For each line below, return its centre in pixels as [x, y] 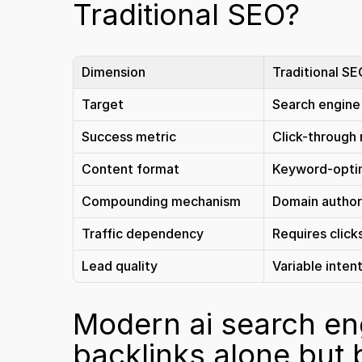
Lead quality [120, 266]
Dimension [114, 72]
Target [103, 104]
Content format [130, 169]
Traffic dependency [143, 234]
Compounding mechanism [161, 201]
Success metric [129, 137]
